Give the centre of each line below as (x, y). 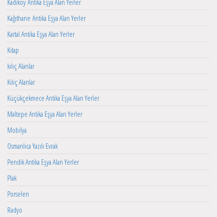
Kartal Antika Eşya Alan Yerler (41, 34)
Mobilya (17, 130)
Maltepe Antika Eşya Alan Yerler (45, 114)
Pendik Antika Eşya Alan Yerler (43, 162)
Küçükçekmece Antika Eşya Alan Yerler (53, 98)
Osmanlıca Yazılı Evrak (32, 146)
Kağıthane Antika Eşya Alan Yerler (46, 18)
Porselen (18, 194)
